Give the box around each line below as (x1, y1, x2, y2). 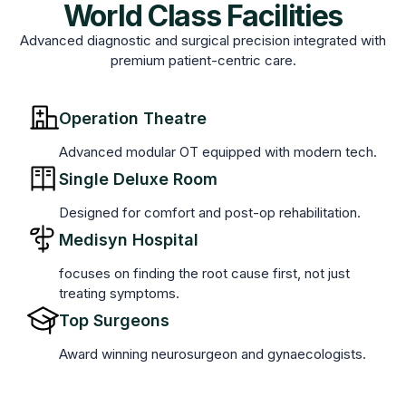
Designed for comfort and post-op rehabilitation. (59, 204, 361, 222)
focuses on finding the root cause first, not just (59, 265, 350, 283)
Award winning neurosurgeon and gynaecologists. (59, 345, 366, 363)
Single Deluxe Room (59, 169, 217, 189)
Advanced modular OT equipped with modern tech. (59, 143, 377, 161)
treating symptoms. (59, 285, 179, 303)
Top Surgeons (59, 311, 169, 331)
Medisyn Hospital (59, 230, 198, 250)
